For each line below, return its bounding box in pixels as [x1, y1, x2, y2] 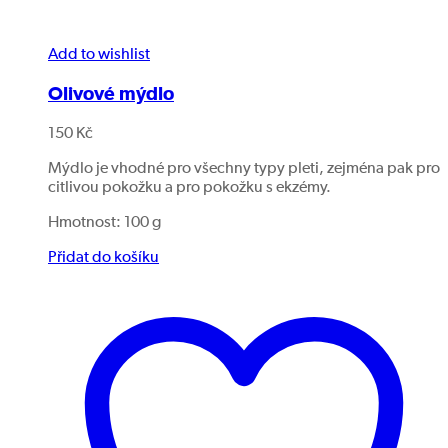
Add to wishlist [48, 46, 150, 63]
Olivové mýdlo [48, 85, 174, 105]
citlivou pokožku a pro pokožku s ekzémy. [48, 180, 331, 197]
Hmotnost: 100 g [48, 215, 161, 232]
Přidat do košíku [48, 250, 159, 267]
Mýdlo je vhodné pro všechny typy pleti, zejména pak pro [48, 161, 440, 178]
